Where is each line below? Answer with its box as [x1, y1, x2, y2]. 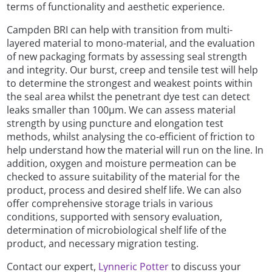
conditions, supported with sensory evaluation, [7, 210, 223, 224]
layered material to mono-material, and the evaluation [7, 36, 256, 50]
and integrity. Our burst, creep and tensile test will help [7, 63, 259, 77]
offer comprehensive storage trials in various [7, 197, 214, 211]
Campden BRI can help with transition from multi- [7, 23, 233, 37]
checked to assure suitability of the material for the [7, 170, 240, 184]
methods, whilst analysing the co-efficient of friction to [7, 130, 256, 144]
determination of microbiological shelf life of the [7, 223, 227, 237]
